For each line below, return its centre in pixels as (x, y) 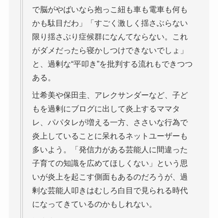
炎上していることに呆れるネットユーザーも (110, 136)
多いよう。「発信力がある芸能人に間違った (110, 150)
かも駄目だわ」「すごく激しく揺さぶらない (110, 23)
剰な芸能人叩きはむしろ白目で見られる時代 (110, 191)
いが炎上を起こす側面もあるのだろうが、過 (110, 177)
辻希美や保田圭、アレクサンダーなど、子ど (110, 95)
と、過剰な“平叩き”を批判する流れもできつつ (112, 64)
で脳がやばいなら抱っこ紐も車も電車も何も (110, 10)
